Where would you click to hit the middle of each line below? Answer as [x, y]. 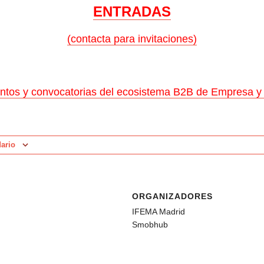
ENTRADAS [132, 11]
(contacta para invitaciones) [132, 39]
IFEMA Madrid [159, 211]
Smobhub [150, 224]
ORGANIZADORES [172, 196]
